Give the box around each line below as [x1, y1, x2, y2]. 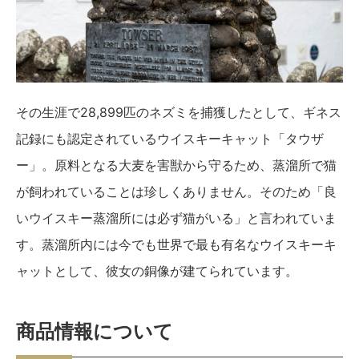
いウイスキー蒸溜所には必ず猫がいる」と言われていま [16, 209, 337, 226]
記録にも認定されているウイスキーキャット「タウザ [16, 130, 324, 147]
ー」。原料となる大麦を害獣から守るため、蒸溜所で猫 [16, 156, 337, 173]
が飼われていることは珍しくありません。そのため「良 [16, 183, 337, 200]
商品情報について [16, 320, 173, 343]
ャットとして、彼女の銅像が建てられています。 [16, 262, 298, 279]
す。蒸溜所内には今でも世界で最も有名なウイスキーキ [16, 236, 337, 252]
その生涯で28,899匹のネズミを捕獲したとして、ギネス [16, 103, 341, 120]
